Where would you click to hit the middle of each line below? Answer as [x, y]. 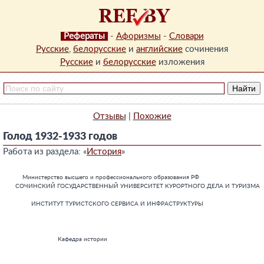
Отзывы [109, 116]
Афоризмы [138, 36]
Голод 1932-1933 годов [60, 137]
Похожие [152, 116]
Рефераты [84, 36]
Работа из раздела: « [45, 152]
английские [159, 49]
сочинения [205, 49]
